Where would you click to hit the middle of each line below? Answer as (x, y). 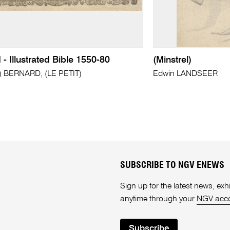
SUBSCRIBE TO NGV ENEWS (172, 166)
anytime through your (158, 199)
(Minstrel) (172, 60)
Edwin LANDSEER (186, 74)
